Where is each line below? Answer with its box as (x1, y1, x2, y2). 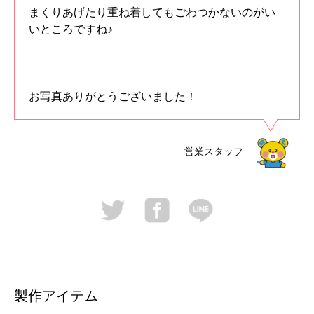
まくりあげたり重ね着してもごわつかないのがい (29, 6, 275, 19)
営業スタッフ (184, 146, 243, 158)
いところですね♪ (29, 23, 113, 36)
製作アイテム (14, 287, 98, 303)
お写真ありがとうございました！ (29, 90, 197, 103)
